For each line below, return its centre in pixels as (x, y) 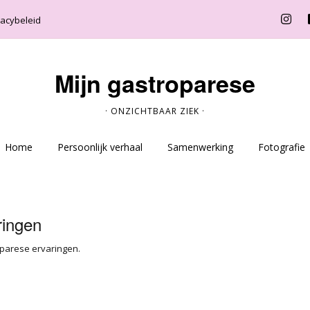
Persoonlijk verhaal (100, 147)
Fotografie (282, 147)
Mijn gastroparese (155, 83)
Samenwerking (200, 147)
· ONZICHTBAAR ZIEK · (155, 111)
